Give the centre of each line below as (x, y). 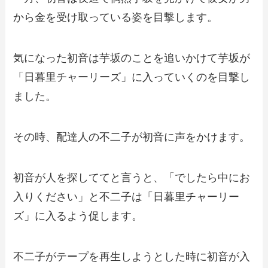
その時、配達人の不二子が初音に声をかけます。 (132, 137)
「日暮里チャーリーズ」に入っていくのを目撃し (132, 77)
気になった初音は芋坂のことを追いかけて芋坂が (132, 58)
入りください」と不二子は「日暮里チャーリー (127, 197)
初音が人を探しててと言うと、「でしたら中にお (132, 177)
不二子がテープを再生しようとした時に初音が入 (132, 256)
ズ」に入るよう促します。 (78, 216)
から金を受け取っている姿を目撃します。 (116, 18)
